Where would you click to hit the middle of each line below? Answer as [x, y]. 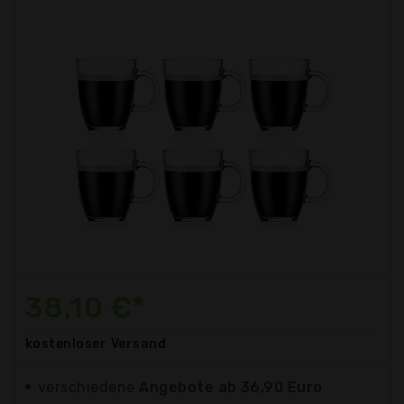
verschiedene [89, 387]
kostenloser [66, 344]
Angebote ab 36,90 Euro [231, 387]
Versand [138, 344]
